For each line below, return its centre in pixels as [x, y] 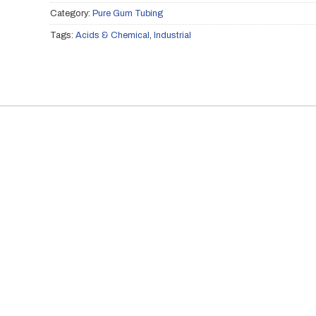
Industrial [172, 36]
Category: [71, 14]
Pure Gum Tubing [128, 14]
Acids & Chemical [113, 36]
